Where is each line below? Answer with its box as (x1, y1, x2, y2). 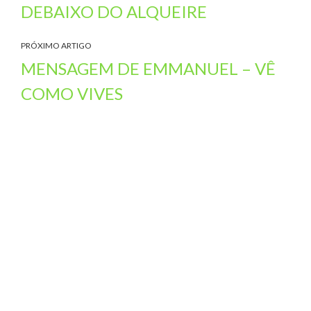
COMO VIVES (21, 83, 123, 103)
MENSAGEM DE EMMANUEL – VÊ (21, 58, 276, 78)
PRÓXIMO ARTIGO (21, 40, 92, 51)
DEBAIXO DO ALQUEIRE (21, 1, 207, 22)
